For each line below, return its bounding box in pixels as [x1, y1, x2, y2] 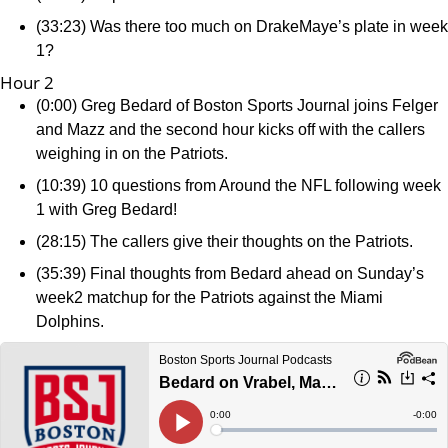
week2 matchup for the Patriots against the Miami [36, 289, 383, 306]
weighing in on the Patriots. [36, 145, 232, 162]
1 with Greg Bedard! [36, 201, 181, 218]
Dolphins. [36, 313, 104, 330]
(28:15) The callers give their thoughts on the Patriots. [36, 233, 417, 250]
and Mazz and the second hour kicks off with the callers [36, 121, 425, 138]
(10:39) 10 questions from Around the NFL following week [36, 177, 441, 194]
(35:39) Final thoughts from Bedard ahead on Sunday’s [36, 265, 424, 282]
